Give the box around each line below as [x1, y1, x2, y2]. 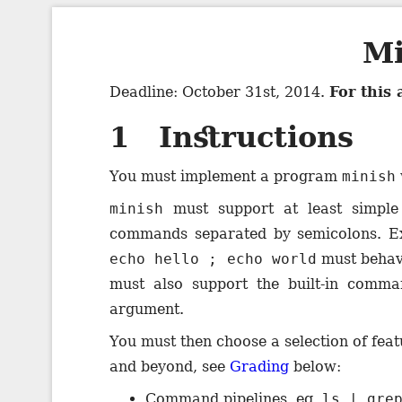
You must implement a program [109, 167, 342, 185]
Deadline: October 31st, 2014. [109, 83, 329, 101]
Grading [230, 357, 289, 375]
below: [289, 357, 341, 375]
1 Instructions [109, 119, 354, 154]
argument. [109, 300, 184, 318]
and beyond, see [109, 357, 230, 375]
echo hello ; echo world [109, 249, 317, 267]
